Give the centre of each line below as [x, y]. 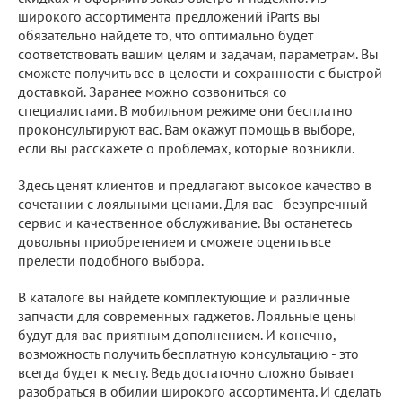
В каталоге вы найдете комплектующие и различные [184, 297]
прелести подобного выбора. [111, 260]
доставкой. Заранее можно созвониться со [153, 91]
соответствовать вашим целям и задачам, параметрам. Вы [198, 53]
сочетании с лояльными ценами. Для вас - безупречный [193, 203]
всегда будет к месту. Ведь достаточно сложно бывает [186, 372]
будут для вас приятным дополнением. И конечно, [177, 334]
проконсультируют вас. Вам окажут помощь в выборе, [186, 129]
